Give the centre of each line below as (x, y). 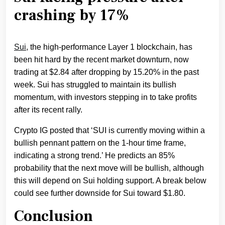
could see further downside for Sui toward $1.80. (100, 193)
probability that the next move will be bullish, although (109, 168)
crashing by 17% (72, 15)
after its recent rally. (48, 109)
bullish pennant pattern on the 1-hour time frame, (100, 143)
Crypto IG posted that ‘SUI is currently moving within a (109, 130)
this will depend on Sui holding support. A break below (110, 180)
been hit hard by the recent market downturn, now (101, 59)
